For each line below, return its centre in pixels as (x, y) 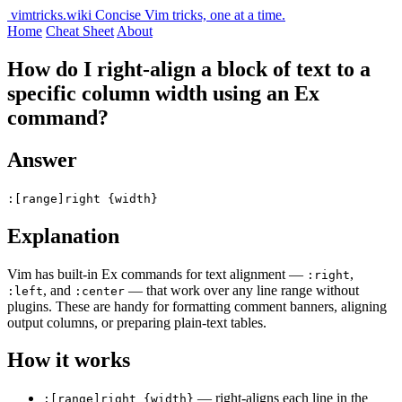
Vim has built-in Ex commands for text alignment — (157, 274)
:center (100, 291)
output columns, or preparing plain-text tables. (137, 322)
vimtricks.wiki (51, 15)
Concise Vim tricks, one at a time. (190, 15)
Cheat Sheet (80, 31)
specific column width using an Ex (163, 93)
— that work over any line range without (242, 290)
